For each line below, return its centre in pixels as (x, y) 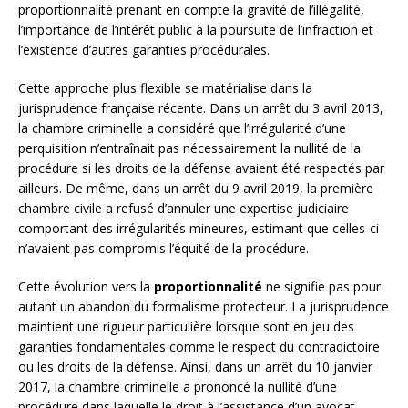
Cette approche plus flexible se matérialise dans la (165, 87)
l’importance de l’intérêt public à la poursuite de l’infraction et (196, 29)
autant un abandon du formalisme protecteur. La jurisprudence (204, 306)
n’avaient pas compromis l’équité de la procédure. (163, 248)
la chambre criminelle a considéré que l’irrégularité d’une (182, 127)
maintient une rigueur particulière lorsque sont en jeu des (186, 326)
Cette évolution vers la (86, 286)
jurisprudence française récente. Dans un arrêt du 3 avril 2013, (201, 107)
